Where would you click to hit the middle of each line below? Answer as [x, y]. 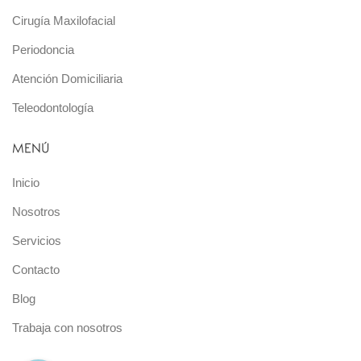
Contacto [36, 269]
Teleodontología [53, 107]
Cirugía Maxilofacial [64, 20]
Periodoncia [43, 49]
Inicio [26, 182]
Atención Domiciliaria [67, 78]
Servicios [37, 240]
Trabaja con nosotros [67, 327]
